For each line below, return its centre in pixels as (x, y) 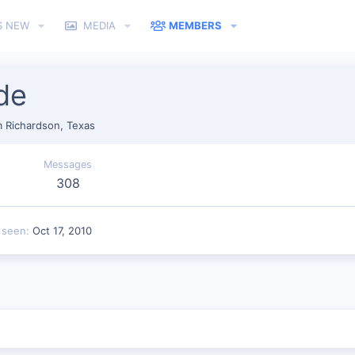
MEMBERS (196, 25)
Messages (68, 164)
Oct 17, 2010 (62, 230)
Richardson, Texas (50, 125)
